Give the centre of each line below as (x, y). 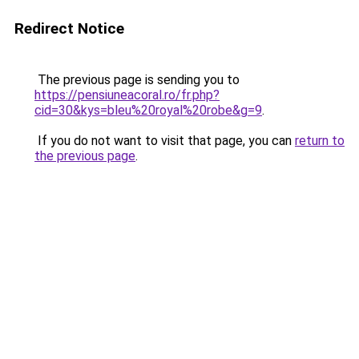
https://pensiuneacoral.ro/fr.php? (127, 95)
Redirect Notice (69, 28)
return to (320, 141)
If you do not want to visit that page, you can (165, 141)
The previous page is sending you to (137, 80)
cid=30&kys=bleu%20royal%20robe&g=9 (148, 110)
